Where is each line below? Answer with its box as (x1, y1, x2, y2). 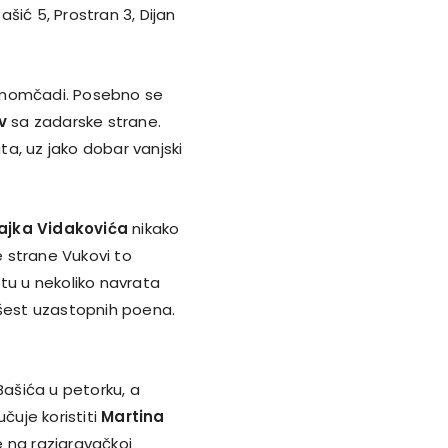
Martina (101, 405, 165, 427)
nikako (127, 217, 180, 239)
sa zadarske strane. (6, 110, 161, 132)
